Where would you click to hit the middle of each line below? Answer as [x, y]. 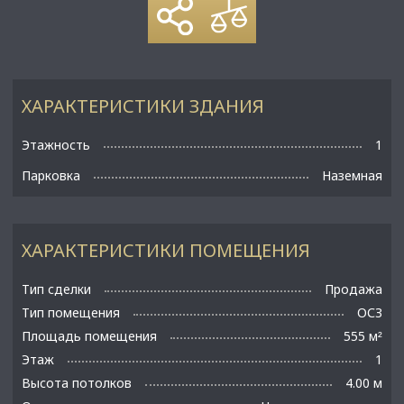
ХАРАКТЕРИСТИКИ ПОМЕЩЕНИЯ [166, 250]
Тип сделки [56, 289]
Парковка [51, 175]
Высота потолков [77, 382]
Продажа [353, 289]
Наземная [352, 175]
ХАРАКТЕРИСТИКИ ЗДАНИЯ [143, 106]
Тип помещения [71, 312]
